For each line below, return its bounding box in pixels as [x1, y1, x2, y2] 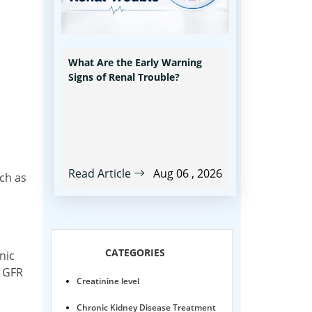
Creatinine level [77, 275, 139, 287]
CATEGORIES [105, 246, 165, 259]
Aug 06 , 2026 [153, 166, 222, 181]
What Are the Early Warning [68, 56, 202, 69]
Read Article [68, 166, 134, 181]
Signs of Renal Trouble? [68, 70, 180, 84]
